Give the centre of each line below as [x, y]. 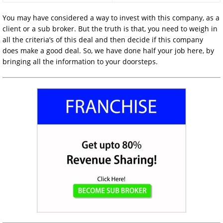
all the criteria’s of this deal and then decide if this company [103, 40]
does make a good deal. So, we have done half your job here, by [108, 51]
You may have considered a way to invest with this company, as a [111, 18]
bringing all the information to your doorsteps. [80, 61]
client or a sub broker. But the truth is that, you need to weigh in [110, 29]
